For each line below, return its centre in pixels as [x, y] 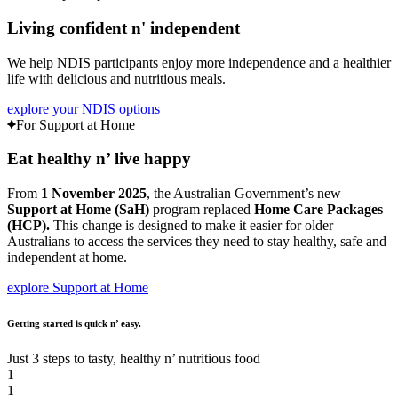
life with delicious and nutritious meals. [116, 78]
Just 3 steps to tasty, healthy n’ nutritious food [134, 359]
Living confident [69, 28]
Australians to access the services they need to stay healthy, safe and [197, 242]
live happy [151, 159]
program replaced [202, 210]
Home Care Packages [318, 210]
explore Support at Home [78, 288]
